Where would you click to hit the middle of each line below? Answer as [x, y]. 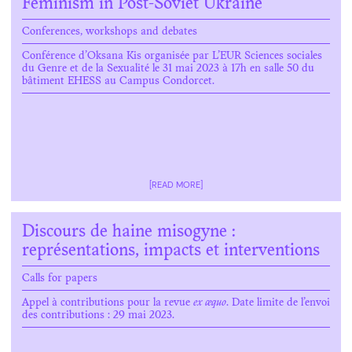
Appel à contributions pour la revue [108, 303]
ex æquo [210, 303]
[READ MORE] [176, 185]
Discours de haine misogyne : [129, 233]
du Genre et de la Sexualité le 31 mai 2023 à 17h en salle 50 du [168, 69]
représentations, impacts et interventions [171, 251]
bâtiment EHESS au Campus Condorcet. [118, 82]
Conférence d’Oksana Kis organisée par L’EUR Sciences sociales [172, 57]
